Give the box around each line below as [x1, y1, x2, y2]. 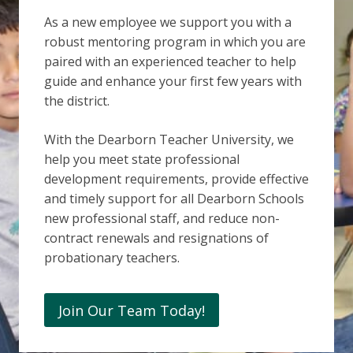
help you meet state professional [44, 150, 240, 169]
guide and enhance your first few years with [44, 72, 302, 91]
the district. [44, 92, 110, 110]
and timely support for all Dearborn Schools [44, 190, 304, 208]
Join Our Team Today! [58, 300, 205, 320]
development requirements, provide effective [44, 170, 309, 188]
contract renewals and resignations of [44, 229, 269, 247]
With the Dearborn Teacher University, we [44, 131, 294, 149]
